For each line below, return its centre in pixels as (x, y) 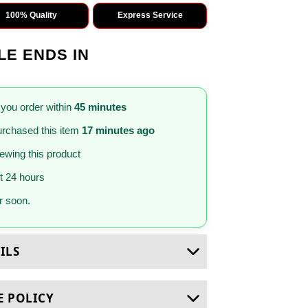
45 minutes (100, 107)
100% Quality (32, 15)
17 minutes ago (118, 130)
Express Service (150, 15)
